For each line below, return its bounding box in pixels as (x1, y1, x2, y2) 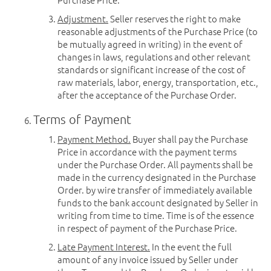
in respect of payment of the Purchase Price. (57, 221, 237, 234)
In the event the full (150, 240, 232, 253)
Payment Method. (57, 132, 131, 145)
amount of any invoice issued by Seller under (57, 253, 238, 266)
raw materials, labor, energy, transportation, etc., (57, 76, 258, 88)
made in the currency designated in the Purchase (57, 171, 256, 183)
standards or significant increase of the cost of (57, 63, 246, 76)
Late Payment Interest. (57, 240, 150, 253)
